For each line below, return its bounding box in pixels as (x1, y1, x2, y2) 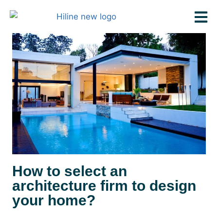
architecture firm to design (12, 177, 196, 194)
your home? (12, 192, 95, 208)
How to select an (12, 163, 127, 179)
